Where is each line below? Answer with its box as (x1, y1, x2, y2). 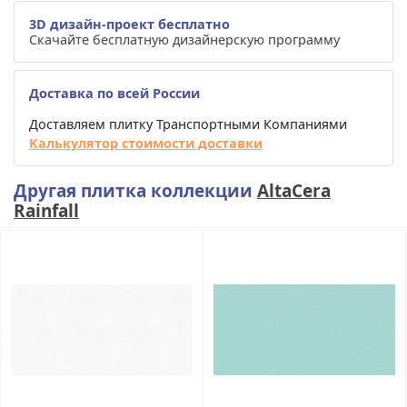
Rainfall (14, 198, 79, 223)
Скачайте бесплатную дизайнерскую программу (29, 30, 340, 48)
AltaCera (257, 178, 331, 203)
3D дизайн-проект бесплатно (29, 15, 230, 33)
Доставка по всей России (29, 84, 200, 102)
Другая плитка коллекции (14, 178, 257, 203)
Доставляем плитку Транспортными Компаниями (29, 114, 347, 133)
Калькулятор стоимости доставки (29, 134, 263, 152)
